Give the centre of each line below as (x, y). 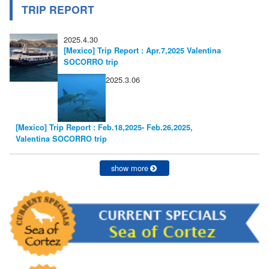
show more (129, 168)
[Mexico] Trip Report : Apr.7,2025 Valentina (142, 51)
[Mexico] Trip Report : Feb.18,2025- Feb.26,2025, (104, 128)
